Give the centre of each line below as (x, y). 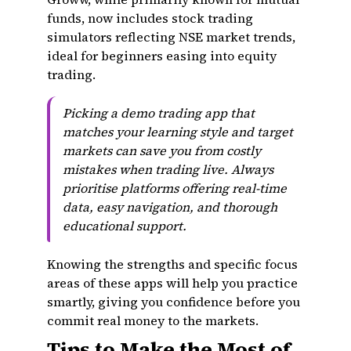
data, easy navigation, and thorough (170, 207)
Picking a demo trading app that (159, 113)
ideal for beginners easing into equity (162, 56)
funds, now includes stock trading (150, 18)
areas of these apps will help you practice (172, 283)
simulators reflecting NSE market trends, (171, 37)
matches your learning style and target (178, 132)
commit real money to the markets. (153, 320)
